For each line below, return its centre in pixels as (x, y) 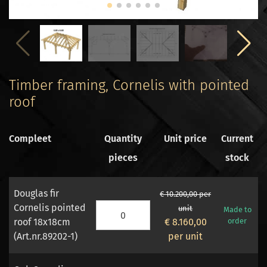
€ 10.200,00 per (186, 194)
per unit (186, 237)
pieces (123, 158)
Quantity (123, 139)
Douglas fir (36, 194)
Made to (237, 210)
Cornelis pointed (50, 208)
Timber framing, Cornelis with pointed (129, 86)
